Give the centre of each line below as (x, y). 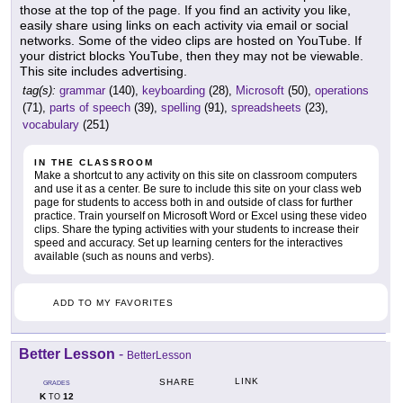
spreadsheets (266, 107)
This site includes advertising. (103, 71)
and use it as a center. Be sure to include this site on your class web (198, 189)
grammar (82, 90)
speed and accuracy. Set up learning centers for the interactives (188, 243)
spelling (181, 107)
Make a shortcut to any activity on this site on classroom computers (196, 175)
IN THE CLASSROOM (94, 162)
